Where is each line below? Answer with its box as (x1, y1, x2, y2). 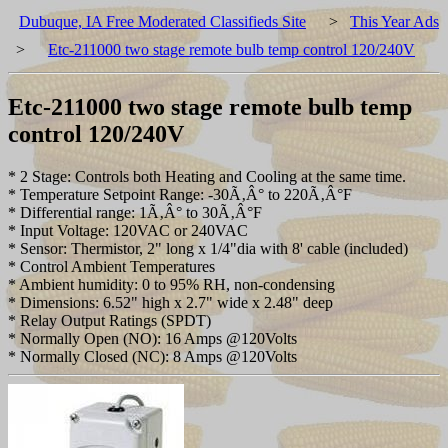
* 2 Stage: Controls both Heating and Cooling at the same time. (8, 167, 406, 185)
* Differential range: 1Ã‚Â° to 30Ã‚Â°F (8, 203, 262, 221)
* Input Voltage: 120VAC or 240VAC (8, 221, 248, 239)
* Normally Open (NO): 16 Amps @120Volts (8, 329, 297, 347)
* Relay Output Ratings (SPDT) (8, 311, 211, 329)
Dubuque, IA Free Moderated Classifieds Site (19, 13, 306, 30)
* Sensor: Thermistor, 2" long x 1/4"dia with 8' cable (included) (8, 239, 408, 257)
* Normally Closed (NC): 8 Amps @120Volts (8, 347, 297, 365)
